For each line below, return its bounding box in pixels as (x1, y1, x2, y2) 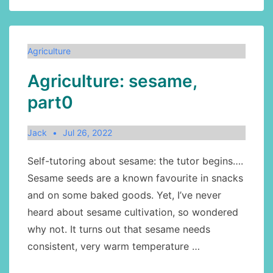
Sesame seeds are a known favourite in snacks (27, 172, 243, 184)
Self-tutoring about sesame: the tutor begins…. (27, 155, 243, 167)
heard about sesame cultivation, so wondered (27, 206, 238, 218)
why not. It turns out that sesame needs (27, 223, 210, 235)
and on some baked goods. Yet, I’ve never (27, 189, 221, 201)
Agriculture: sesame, (27, 71, 197, 91)
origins (27, 20, 58, 32)
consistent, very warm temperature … (27, 240, 200, 252)
